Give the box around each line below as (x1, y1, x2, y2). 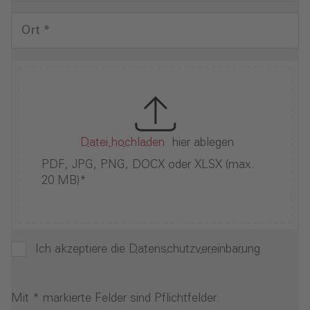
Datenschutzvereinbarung (129, 244, 260, 256)
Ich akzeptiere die (35, 244, 129, 256)
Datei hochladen (80, 137, 165, 149)
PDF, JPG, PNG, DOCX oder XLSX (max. (42, 159, 255, 172)
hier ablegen (172, 137, 234, 149)
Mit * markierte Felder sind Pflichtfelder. (11, 293, 220, 305)
